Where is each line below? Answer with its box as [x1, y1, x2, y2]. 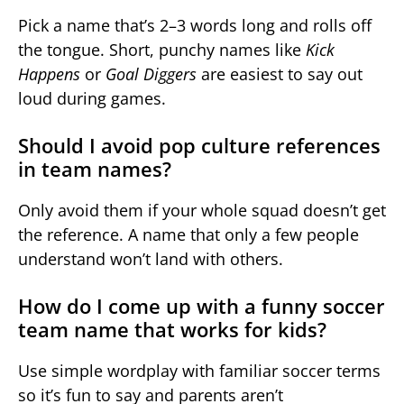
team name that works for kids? [18, 315, 326, 343]
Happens [18, 62, 80, 85]
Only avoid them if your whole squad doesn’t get [18, 198, 386, 221]
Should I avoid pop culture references [18, 131, 381, 159]
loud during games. [18, 87, 166, 109]
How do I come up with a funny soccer [18, 291, 385, 319]
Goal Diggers [106, 62, 197, 85]
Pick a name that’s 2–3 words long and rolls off [18, 14, 372, 36]
